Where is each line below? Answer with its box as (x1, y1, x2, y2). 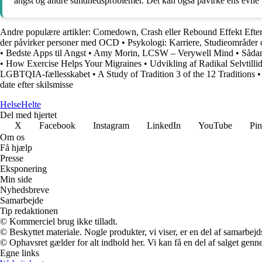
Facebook (39, 120, 75, 131)
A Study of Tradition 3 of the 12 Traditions (98, 69, 255, 80)
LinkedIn (147, 120, 181, 131)
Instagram (93, 120, 129, 131)
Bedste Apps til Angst (6, 48, 86, 58)
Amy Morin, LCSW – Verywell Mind (94, 48, 233, 58)
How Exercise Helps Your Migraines (6, 58, 142, 69)
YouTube (198, 120, 232, 131)
